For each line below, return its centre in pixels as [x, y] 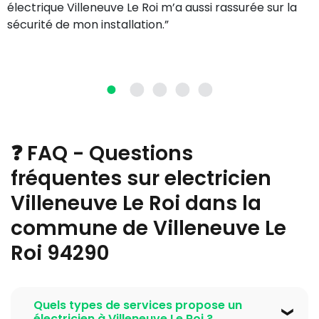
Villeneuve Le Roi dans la [136, 203]
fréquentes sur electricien [141, 178]
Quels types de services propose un [138, 305]
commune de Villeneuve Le [148, 228]
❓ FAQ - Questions [102, 153]
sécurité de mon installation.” [88, 25]
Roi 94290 [60, 253]
